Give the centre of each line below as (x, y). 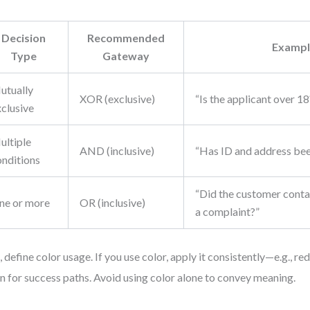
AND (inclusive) (117, 151)
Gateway (126, 56)
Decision (24, 38)
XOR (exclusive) (118, 99)
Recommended (126, 38)
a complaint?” (228, 211)
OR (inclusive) (113, 202)
